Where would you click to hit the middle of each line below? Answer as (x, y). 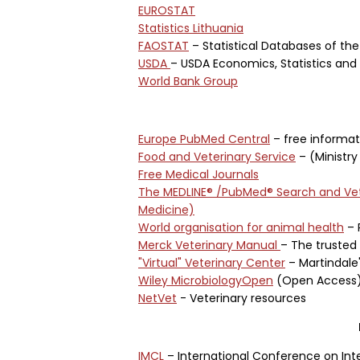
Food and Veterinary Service (217, 157)
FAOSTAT (164, 46)
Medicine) (166, 210)
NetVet (157, 298)
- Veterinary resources (241, 298)
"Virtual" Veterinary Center (212, 263)
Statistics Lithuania (191, 28)
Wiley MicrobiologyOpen (206, 280)
